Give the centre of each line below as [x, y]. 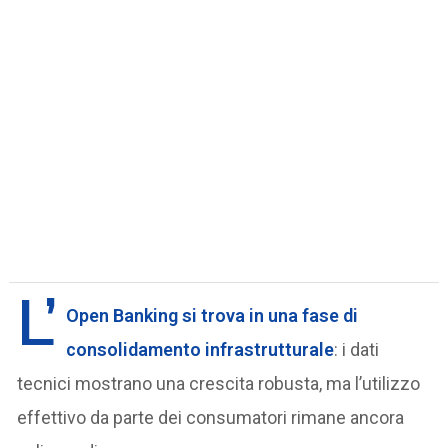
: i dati [357, 349]
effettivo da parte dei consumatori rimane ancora [211, 417]
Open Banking [124, 315]
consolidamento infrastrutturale [200, 349]
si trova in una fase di [270, 315]
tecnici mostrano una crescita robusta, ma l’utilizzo [219, 383]
